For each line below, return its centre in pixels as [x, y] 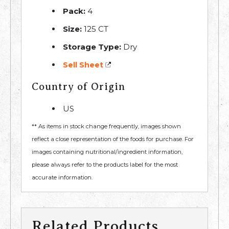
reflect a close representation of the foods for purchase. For [113, 139]
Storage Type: [92, 47]
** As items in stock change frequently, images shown [106, 127]
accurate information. [62, 178]
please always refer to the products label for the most [105, 165]
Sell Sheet [83, 65]
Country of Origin [78, 87]
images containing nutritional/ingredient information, [107, 152]
